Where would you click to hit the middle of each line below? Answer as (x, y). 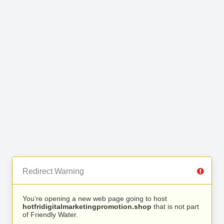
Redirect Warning (53, 171)
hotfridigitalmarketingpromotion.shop (87, 206)
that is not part (175, 206)
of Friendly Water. (50, 214)
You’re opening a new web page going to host (95, 198)
